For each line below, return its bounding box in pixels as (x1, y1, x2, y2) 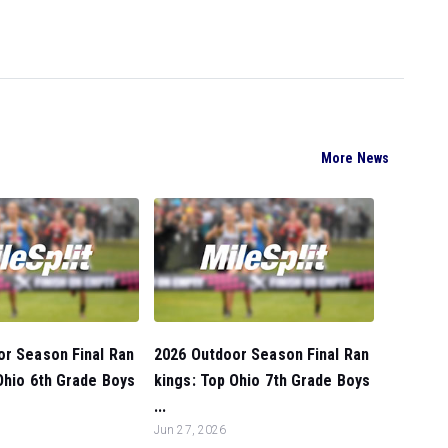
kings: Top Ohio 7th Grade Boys (154, 371, 371, 390)
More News (321, 150, 389, 167)
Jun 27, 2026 (154, 423, 227, 437)
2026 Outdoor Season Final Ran (154, 345, 369, 364)
